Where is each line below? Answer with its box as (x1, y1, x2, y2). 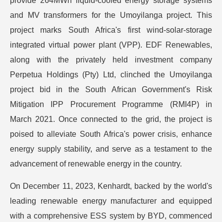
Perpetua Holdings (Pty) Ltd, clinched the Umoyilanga (10, 70, 212, 79)
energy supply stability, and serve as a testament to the (10, 144, 212, 153)
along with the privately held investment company (10, 55, 212, 64)
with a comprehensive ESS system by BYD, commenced (10, 211, 212, 220)
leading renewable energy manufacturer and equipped (10, 196, 212, 205)
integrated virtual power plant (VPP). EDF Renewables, (10, 40, 212, 49)
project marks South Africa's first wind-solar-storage (10, 25, 212, 34)
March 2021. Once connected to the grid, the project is (10, 114, 212, 123)
